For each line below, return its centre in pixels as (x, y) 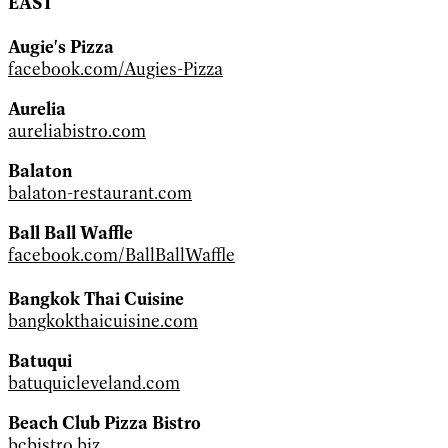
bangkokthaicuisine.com (103, 320)
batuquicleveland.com (94, 382)
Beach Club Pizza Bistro (104, 422)
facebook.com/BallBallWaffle (121, 254)
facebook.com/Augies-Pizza (115, 68)
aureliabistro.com (77, 130)
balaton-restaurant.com (100, 192)
